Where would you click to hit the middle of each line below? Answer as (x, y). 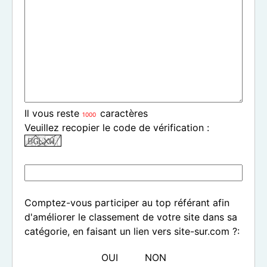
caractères (122, 113)
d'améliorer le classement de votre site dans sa (131, 217)
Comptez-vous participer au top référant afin (127, 203)
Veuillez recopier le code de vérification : (117, 128)
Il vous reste (53, 113)
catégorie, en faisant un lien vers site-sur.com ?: (132, 231)
